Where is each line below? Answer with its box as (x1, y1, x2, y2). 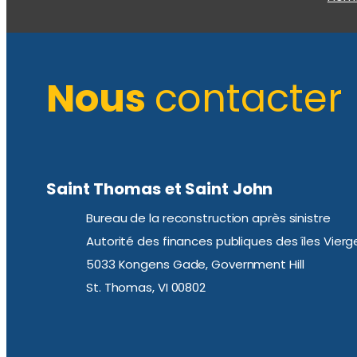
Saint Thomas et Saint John (46, 178, 273, 201)
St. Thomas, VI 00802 (86, 278, 206, 296)
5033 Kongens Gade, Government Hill (86, 255, 304, 273)
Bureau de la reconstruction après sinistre (86, 209, 331, 226)
